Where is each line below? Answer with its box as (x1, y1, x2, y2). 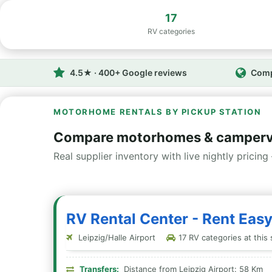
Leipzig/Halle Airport (76, 233, 155, 242)
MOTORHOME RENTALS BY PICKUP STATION (53, 107, 262, 117)
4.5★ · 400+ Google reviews (70, 67, 187, 78)
